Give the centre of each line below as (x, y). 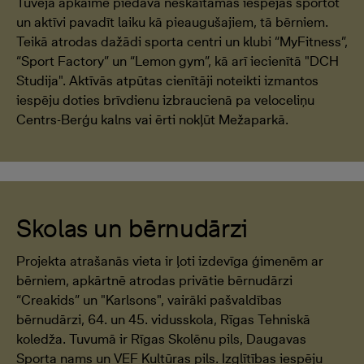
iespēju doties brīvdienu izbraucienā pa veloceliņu (165, 100)
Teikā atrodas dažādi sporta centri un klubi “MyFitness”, (182, 41)
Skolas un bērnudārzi (132, 228)
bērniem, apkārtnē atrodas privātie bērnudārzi (154, 280)
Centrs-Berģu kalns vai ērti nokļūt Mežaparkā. (152, 119)
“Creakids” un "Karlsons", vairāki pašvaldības (149, 300)
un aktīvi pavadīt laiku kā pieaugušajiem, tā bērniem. (172, 22)
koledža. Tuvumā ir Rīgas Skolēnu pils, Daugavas (161, 339)
